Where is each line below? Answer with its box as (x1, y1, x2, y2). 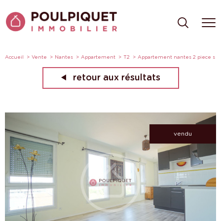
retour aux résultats (73, 73, 160, 82)
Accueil (5, 54, 24, 60)
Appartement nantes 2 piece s (137, 54, 215, 60)
